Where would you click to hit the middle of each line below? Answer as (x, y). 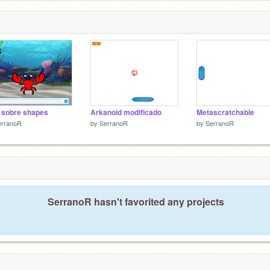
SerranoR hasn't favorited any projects (136, 201)
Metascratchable (225, 112)
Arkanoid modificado (126, 112)
